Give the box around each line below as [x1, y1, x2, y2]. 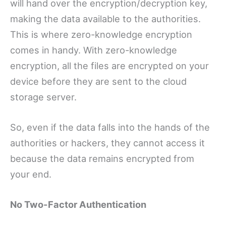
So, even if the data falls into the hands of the [10, 122, 210, 133]
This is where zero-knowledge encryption [10, 29, 192, 40]
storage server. [10, 91, 77, 103]
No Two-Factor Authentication [10, 199, 146, 210]
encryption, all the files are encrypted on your [10, 60, 209, 72]
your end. [10, 168, 51, 180]
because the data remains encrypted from [10, 153, 194, 164]
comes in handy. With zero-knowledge [10, 44, 177, 56]
